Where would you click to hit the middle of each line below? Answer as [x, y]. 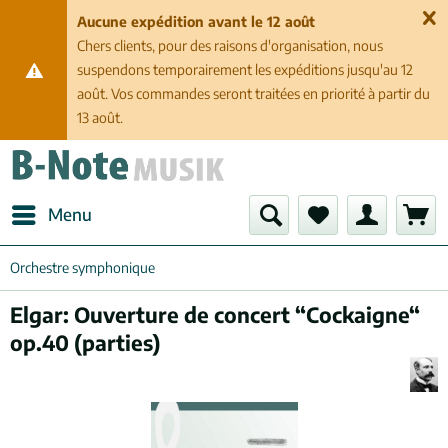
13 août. [100, 117]
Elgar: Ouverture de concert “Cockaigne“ [215, 314]
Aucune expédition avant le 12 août [196, 21]
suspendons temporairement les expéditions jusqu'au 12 [245, 69]
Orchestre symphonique [82, 267]
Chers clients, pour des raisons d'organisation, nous [230, 45]
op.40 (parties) [85, 342]
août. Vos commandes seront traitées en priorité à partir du [254, 93]
